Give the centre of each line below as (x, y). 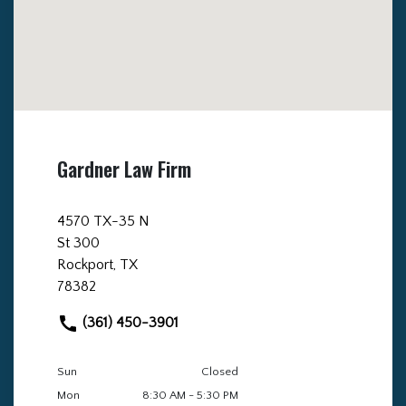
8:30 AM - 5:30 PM (190, 396)
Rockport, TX (97, 265)
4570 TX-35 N (103, 221)
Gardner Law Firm (124, 169)
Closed (220, 372)
